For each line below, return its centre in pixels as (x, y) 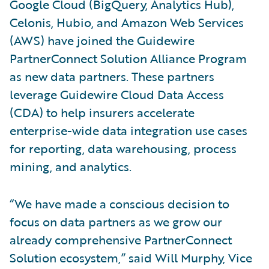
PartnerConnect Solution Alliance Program (128, 58)
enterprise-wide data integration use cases (128, 130)
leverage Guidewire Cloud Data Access (117, 94)
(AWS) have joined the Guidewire (102, 40)
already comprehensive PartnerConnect (121, 239)
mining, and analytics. (71, 166)
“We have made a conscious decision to (119, 203)
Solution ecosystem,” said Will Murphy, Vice (131, 257)
